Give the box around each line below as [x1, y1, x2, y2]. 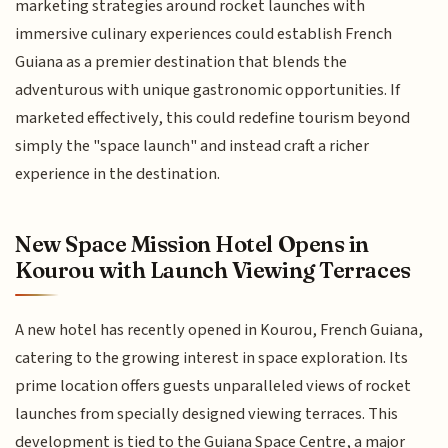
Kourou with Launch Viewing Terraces [15, 255, 411, 284]
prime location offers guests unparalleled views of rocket [15, 374, 412, 399]
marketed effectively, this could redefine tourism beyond [15, 106, 411, 131]
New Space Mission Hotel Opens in [15, 229, 370, 258]
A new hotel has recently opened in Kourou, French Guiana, [15, 318, 424, 343]
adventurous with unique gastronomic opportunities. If [15, 78, 401, 103]
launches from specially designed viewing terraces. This [15, 402, 399, 427]
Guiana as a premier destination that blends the [15, 50, 348, 75]
